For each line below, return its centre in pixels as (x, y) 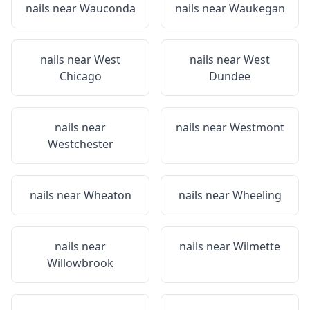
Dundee (230, 76)
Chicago (80, 76)
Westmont (257, 127)
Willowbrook (80, 263)
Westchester (80, 144)
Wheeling (257, 195)
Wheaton (107, 195)
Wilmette (257, 246)
